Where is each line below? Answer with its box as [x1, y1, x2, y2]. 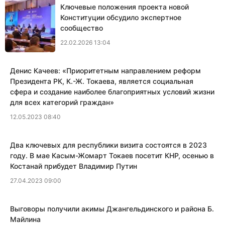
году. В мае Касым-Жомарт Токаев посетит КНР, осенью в [10, 151, 214, 160]
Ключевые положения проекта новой [60, 3, 189, 12]
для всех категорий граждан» [10, 98, 114, 107]
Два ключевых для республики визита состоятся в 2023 [10, 141, 207, 150]
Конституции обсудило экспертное [60, 13, 181, 22]
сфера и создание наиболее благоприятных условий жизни [10, 87, 214, 96]
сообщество [60, 24, 103, 33]
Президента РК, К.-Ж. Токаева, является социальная [10, 77, 193, 86]
